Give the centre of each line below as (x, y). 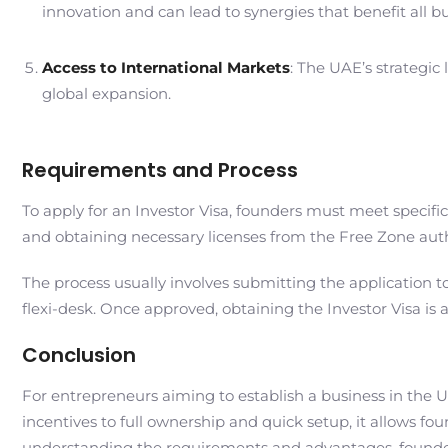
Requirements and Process (160, 170)
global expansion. (106, 93)
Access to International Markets (166, 67)
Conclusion (79, 355)
